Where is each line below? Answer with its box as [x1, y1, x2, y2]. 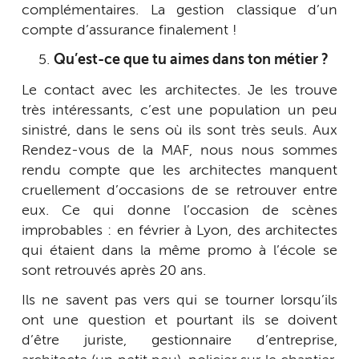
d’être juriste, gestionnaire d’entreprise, [22, 333, 337, 349]
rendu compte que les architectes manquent [22, 163, 337, 178]
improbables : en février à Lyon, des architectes [22, 223, 337, 238]
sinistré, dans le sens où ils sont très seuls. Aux [22, 123, 337, 138]
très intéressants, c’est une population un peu [22, 103, 337, 118]
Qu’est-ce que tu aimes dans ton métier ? [54, 53, 329, 68]
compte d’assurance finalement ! [22, 22, 237, 38]
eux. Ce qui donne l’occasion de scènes [22, 203, 337, 218]
